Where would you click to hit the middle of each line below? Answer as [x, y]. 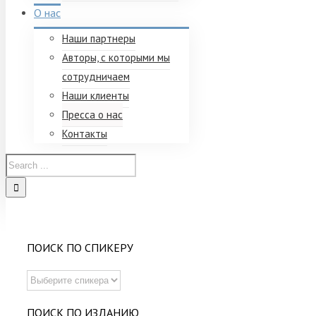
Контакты [85, 134]
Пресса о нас [92, 115]
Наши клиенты [96, 96]
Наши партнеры [99, 38]
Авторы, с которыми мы [116, 57]
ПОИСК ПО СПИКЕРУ [80, 248]
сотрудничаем [96, 77]
